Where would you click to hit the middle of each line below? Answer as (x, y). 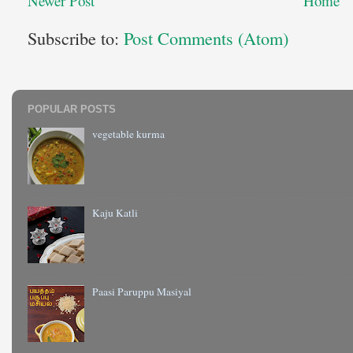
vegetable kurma (129, 134)
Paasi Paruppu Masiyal (142, 291)
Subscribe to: (76, 38)
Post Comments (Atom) (206, 38)
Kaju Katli (115, 212)
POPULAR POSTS (72, 109)
